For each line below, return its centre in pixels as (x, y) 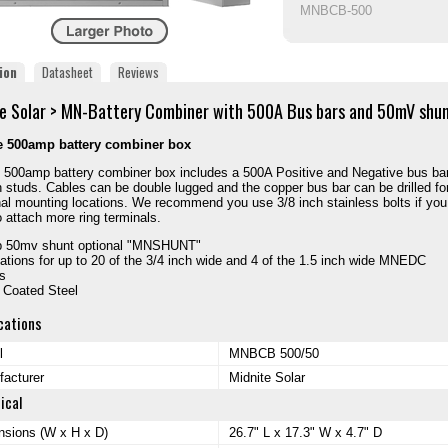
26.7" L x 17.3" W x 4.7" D (305, 433)
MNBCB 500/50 (274, 354)
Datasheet (67, 71)
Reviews (138, 71)
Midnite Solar (267, 378)
